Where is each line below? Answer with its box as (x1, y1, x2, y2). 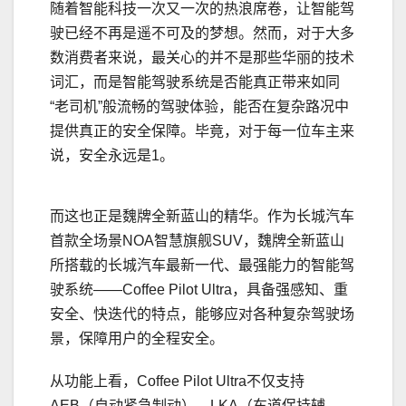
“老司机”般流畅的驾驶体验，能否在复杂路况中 (50, 99, 349, 115)
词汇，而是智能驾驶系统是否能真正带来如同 (50, 74, 340, 91)
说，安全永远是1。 (50, 148, 174, 164)
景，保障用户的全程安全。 (50, 331, 224, 347)
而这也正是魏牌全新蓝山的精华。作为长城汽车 (50, 208, 354, 225)
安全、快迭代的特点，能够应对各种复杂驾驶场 (50, 306, 354, 323)
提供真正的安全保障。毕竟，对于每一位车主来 (50, 123, 354, 140)
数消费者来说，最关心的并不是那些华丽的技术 (50, 50, 354, 66)
